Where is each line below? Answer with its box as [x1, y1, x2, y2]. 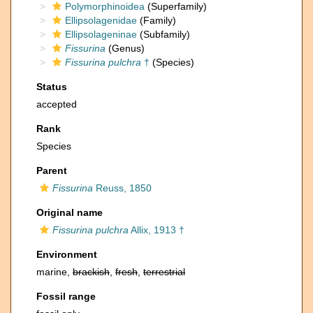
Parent [36, 165, 67, 176]
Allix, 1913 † [129, 224, 184, 235]
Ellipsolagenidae [65, 15, 137, 26]
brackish [73, 266, 110, 277]
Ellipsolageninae [65, 29, 137, 40]
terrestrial [143, 266, 185, 277]
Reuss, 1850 [93, 182, 152, 194]
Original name [36, 207, 103, 218]
